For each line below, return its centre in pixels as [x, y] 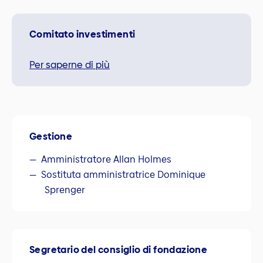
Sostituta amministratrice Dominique [123, 175]
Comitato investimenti [82, 35]
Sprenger [65, 190]
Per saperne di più [70, 65]
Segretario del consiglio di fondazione [119, 250]
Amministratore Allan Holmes [106, 160]
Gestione [51, 137]
